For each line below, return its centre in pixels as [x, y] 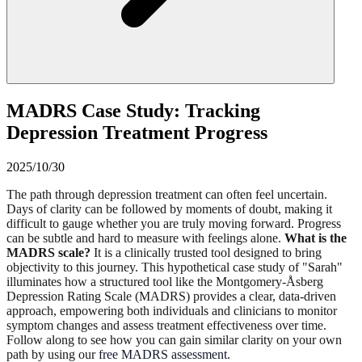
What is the [316, 238]
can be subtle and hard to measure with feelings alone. [145, 238]
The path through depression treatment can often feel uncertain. [167, 194]
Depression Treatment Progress [137, 132]
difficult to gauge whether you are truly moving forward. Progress [174, 223]
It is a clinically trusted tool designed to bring [206, 252]
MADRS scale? [48, 252]
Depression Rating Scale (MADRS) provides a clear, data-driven [171, 296]
